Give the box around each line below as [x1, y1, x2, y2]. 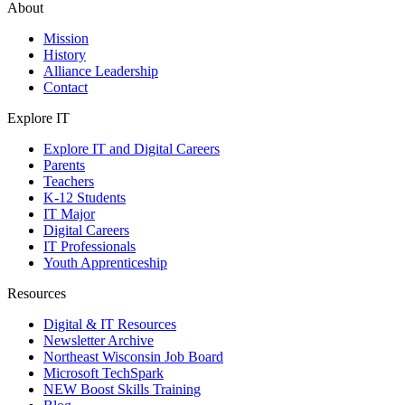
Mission [43, 31, 89, 47]
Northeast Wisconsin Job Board [43, 349, 223, 365]
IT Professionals [43, 239, 136, 255]
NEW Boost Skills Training [43, 381, 201, 398]
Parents [43, 157, 85, 174]
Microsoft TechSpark [43, 365, 164, 381]
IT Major [43, 206, 95, 222]
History [43, 47, 86, 63]
